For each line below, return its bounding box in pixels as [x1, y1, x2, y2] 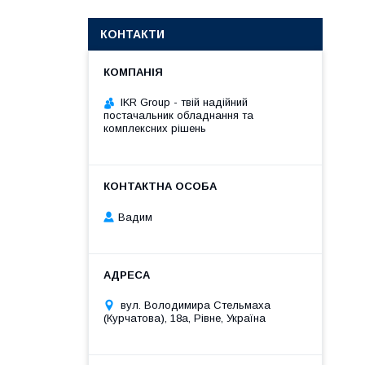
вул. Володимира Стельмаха [121, 298, 270, 311]
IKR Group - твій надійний [121, 96, 248, 108]
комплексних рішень [103, 122, 206, 134]
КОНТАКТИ [100, 28, 165, 41]
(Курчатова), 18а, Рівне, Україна [103, 311, 266, 324]
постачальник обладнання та [103, 109, 253, 121]
